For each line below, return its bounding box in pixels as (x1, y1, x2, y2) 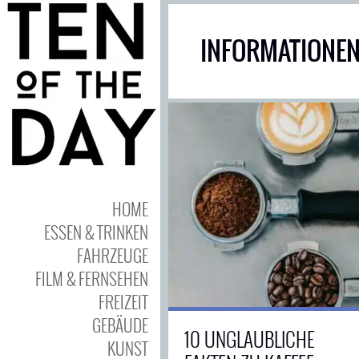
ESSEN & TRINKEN (44, 220, 148, 244)
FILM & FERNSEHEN (35, 266, 148, 291)
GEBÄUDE (92, 313, 148, 337)
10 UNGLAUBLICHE (184, 324, 315, 353)
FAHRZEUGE (77, 243, 148, 268)
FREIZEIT (99, 289, 148, 314)
